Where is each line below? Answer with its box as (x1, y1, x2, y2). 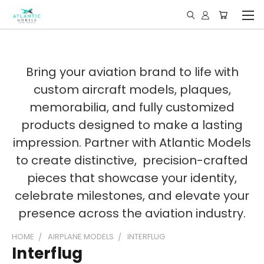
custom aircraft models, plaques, (33, 81, 231, 98)
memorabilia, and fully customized (29, 99, 235, 115)
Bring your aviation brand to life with (25, 64, 239, 80)
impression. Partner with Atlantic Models (13, 134, 251, 151)
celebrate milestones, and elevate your (15, 187, 249, 204)
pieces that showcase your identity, (27, 170, 237, 186)
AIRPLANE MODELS (48, 231, 114, 242)
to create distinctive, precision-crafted (16, 152, 248, 169)
